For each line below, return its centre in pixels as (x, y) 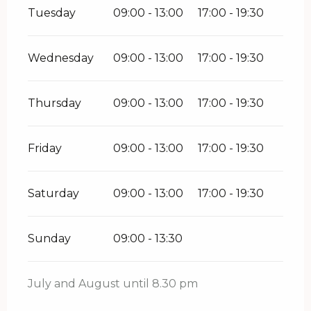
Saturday (53, 194)
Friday (45, 149)
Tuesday (52, 13)
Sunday (49, 239)
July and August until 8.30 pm (113, 284)
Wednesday (61, 58)
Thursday (54, 103)
